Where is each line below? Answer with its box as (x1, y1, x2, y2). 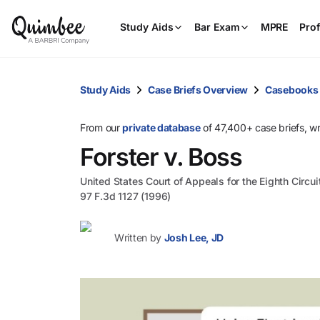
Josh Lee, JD (164, 231, 224, 244)
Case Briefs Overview (148, 83, 248, 96)
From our (80, 121, 123, 134)
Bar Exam (194, 21, 240, 33)
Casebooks (265, 83, 319, 96)
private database (122, 121, 201, 134)
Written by (114, 231, 161, 244)
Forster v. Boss (80, 142, 242, 171)
